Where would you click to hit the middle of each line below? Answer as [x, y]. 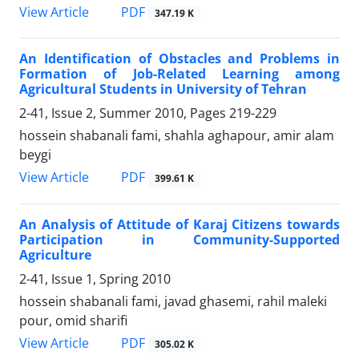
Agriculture [55, 254]
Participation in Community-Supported [179, 239]
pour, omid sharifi [73, 320]
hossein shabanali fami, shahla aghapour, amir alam [177, 136]
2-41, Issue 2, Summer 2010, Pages [124, 113]
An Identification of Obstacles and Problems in [179, 59]
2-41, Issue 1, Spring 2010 [95, 278]
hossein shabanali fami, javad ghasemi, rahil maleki [173, 301]
